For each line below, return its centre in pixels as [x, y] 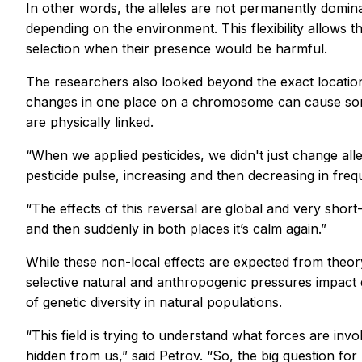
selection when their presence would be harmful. [177, 48]
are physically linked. [90, 122]
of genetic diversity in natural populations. [154, 302]
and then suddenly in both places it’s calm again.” [176, 228]
